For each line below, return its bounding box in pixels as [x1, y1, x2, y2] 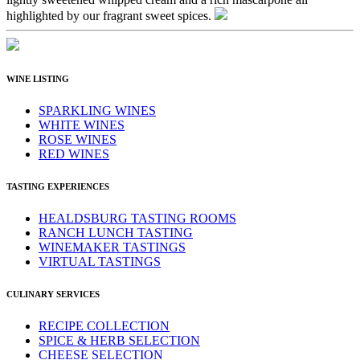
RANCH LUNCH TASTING [39, 226, 193, 240]
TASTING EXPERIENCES [6, 182, 109, 192]
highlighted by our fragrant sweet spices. [6, 9, 215, 23]
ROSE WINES [39, 133, 117, 147]
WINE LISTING [6, 74, 69, 84]
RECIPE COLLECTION [39, 319, 170, 333]
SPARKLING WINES [39, 104, 156, 118]
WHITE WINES [39, 118, 125, 133]
